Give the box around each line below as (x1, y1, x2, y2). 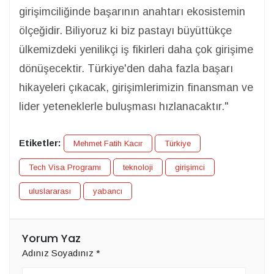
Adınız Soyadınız (22, 248, 96, 258)
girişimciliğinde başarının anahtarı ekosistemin (19, 6, 245, 18)
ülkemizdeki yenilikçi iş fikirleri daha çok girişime (19, 43, 253, 56)
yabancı (93, 187, 122, 196)
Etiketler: (19, 138, 61, 148)
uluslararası (29, 187, 71, 196)
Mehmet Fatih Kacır (73, 139, 143, 148)
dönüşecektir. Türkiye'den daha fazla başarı (19, 62, 233, 75)
